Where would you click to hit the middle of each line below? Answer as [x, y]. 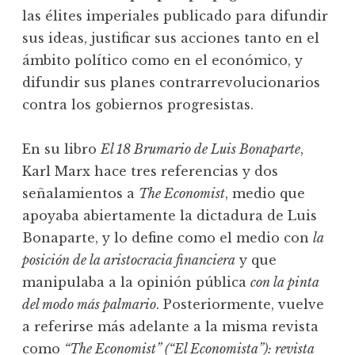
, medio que [265, 194]
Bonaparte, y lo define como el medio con [168, 238]
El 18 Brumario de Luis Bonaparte [200, 149]
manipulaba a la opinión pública [136, 282]
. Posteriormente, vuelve [240, 305]
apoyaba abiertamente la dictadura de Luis [170, 216]
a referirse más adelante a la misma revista [170, 327]
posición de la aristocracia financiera [129, 260]
